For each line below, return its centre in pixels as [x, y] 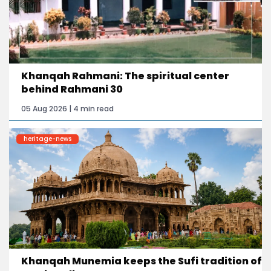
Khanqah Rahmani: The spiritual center [125, 76]
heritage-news [47, 139]
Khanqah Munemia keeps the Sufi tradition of [142, 261]
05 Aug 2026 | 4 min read [67, 108]
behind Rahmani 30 [72, 89]
